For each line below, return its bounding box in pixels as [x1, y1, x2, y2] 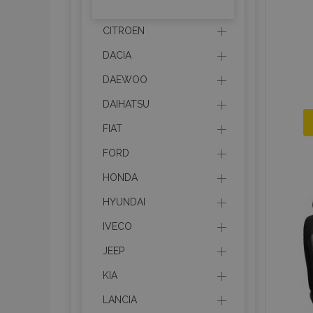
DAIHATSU [103, 99, 150, 110]
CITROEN [103, 25, 145, 36]
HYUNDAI [103, 196, 145, 208]
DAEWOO [103, 74, 147, 85]
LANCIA [103, 294, 137, 305]
